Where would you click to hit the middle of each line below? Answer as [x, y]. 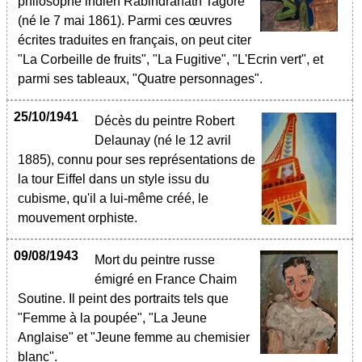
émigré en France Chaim [166, 279]
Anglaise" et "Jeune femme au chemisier [134, 337]
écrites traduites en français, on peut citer [135, 40]
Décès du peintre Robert [164, 121]
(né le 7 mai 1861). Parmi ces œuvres [125, 21]
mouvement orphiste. [82, 218]
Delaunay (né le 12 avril [163, 140]
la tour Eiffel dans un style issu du [114, 179]
